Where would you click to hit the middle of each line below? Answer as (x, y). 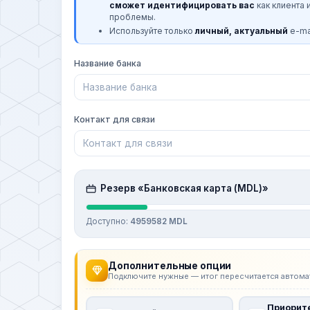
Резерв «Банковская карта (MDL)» (184, 188)
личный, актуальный (241, 30)
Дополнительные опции (170, 265)
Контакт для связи (115, 119)
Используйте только (152, 30)
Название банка (108, 63)
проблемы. (133, 17)
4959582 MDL (159, 221)
